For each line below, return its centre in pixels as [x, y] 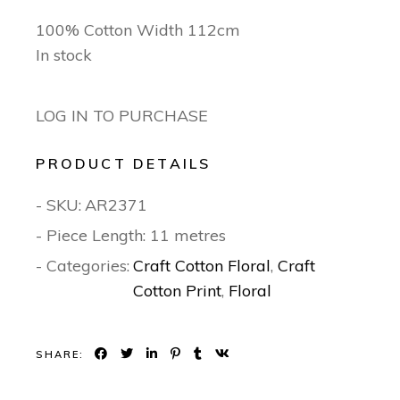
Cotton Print [178, 291]
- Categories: [83, 266]
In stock [64, 55]
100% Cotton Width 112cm [138, 30]
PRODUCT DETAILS [124, 164]
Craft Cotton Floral [202, 266]
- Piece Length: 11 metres [131, 236]
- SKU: [59, 205]
